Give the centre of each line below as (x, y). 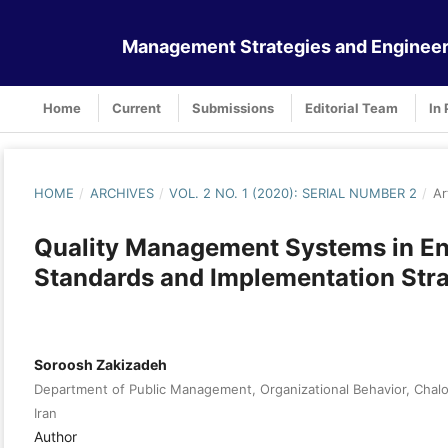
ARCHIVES (121, 192)
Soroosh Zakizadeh (100, 364)
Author (55, 436)
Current (136, 107)
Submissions (233, 107)
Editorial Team (351, 107)
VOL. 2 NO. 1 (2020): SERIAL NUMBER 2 (293, 192)
